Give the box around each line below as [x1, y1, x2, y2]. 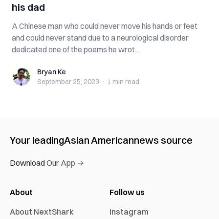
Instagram [109, 207, 149, 217]
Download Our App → [10, 158, 84, 168]
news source [134, 134, 193, 146]
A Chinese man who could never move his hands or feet [12, 21, 197, 31]
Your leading [10, 134, 64, 146]
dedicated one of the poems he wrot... [12, 44, 139, 54]
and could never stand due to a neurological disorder [12, 33, 189, 43]
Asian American [64, 134, 134, 146]
